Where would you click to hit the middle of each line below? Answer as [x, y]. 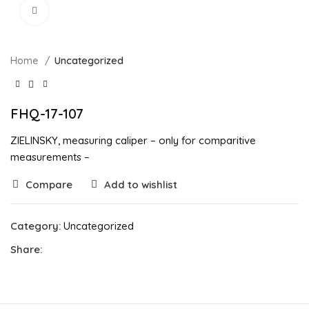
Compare [49, 184]
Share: [26, 249]
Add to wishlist [140, 184]
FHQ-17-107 [47, 113]
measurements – [50, 157]
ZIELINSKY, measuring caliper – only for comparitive [133, 140]
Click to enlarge [82, 11]
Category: [36, 226]
